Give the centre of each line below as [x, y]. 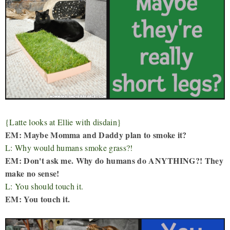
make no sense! [32, 173]
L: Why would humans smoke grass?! [69, 147]
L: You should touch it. [44, 186]
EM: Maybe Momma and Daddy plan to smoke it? [96, 135]
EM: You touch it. [38, 199]
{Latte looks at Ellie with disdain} [63, 122]
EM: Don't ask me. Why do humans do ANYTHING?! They [114, 160]
